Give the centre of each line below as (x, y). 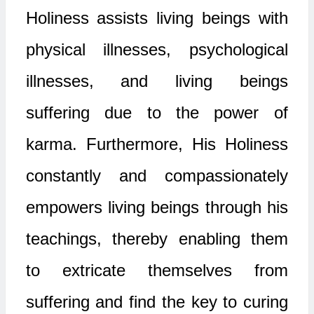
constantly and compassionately (157, 176)
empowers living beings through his (157, 207)
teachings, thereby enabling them (157, 239)
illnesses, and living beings (157, 81)
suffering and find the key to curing (157, 302)
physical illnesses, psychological (157, 49)
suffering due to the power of (157, 112)
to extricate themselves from (157, 270)
